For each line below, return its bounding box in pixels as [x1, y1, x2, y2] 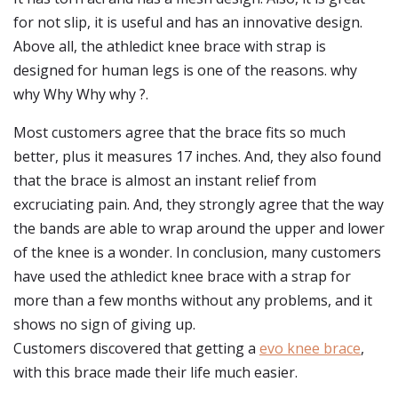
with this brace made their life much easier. [13, 362, 298, 382]
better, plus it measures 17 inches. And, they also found [13, 147, 381, 166]
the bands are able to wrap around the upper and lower [13, 219, 385, 238]
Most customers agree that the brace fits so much [13, 123, 346, 142]
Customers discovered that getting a [13, 338, 259, 358]
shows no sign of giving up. [13, 314, 195, 334]
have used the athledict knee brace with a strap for [13, 267, 351, 286]
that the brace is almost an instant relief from [13, 171, 316, 190]
